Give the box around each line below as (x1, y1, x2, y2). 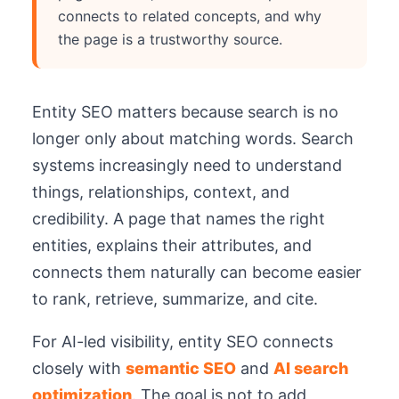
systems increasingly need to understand (32, 156, 342, 175)
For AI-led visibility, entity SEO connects (32, 332, 333, 351)
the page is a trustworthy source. (58, 30, 282, 48)
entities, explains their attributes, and (32, 236, 312, 255)
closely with (32, 359, 126, 378)
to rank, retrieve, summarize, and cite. (32, 289, 318, 308)
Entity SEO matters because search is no (32, 102, 338, 121)
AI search (273, 359, 348, 378)
